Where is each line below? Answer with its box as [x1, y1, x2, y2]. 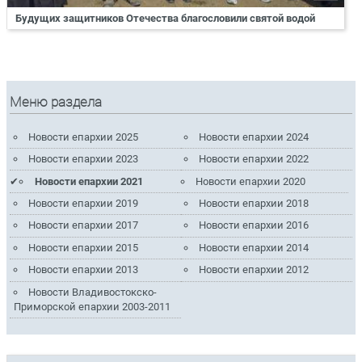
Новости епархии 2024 [199, 130, 309, 143]
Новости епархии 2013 [27, 263, 138, 276]
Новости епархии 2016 [199, 219, 309, 232]
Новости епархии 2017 [27, 219, 138, 232]
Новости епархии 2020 [196, 175, 306, 187]
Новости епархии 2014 [199, 241, 309, 254]
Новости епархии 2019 [27, 197, 138, 210]
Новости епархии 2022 [199, 153, 309, 166]
